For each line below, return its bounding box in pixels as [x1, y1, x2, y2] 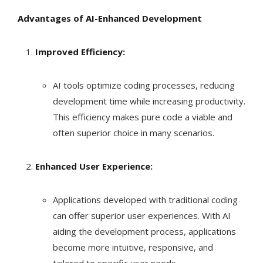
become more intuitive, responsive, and [53, 241, 213, 254]
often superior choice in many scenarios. [53, 127, 214, 139]
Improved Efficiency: [35, 46, 125, 58]
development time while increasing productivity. [53, 95, 245, 107]
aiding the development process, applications [53, 225, 236, 238]
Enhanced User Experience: [35, 160, 153, 173]
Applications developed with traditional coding [53, 194, 238, 206]
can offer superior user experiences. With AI [53, 210, 231, 222]
